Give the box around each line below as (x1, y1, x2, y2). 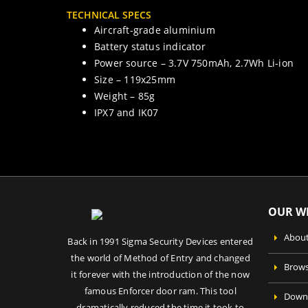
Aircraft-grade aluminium (94, 23, 215, 37)
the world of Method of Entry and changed (70, 252, 250, 265)
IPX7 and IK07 (94, 106, 159, 120)
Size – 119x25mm (94, 73, 175, 87)
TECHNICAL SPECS (67, 8, 151, 22)
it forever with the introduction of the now (71, 269, 250, 281)
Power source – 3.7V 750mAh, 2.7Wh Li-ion (94, 56, 294, 70)
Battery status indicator (94, 40, 206, 54)
